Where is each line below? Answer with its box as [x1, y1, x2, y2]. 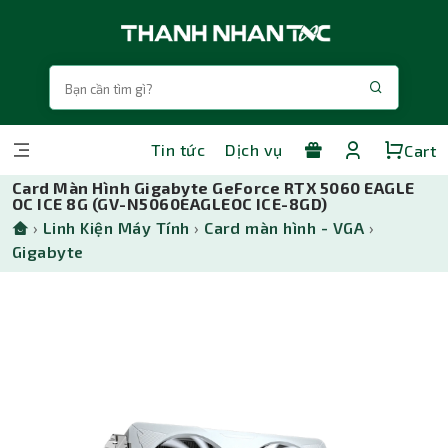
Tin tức [150, 140, 206, 160]
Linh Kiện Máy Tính [42, 218, 190, 237]
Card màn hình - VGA [204, 218, 365, 237]
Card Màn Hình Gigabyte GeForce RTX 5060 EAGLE [12, 178, 415, 197]
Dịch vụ [225, 140, 283, 160]
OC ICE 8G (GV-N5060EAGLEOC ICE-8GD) [12, 194, 328, 213]
